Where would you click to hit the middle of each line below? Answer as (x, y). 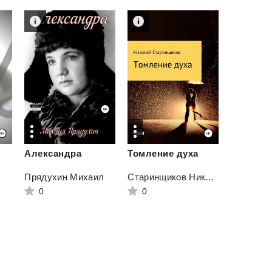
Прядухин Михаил (64, 177)
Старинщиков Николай (210, 177)
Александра (53, 153)
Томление (151, 153)
